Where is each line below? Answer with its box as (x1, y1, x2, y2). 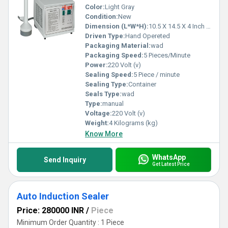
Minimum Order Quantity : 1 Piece (17, 218, 124, 226)
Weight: (85, 119, 109, 127)
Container (128, 80, 156, 88)
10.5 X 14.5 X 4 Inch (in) (149, 22, 206, 30)
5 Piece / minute (133, 71, 180, 78)
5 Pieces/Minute (144, 51, 190, 59)
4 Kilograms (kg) (109, 119, 158, 127)
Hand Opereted (125, 32, 170, 40)
